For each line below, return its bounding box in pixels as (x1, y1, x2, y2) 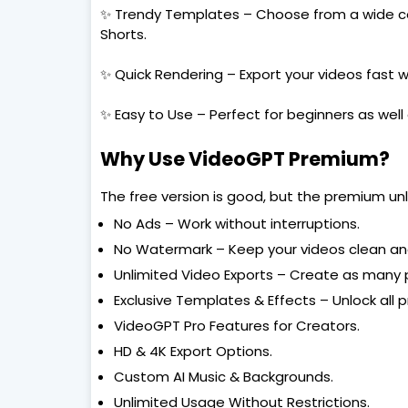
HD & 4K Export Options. (113, 342, 272, 361)
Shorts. (99, 25, 147, 44)
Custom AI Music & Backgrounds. (113, 367, 333, 386)
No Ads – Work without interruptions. (113, 214, 360, 233)
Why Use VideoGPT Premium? (99, 146, 390, 172)
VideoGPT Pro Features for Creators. (113, 316, 360, 335)
